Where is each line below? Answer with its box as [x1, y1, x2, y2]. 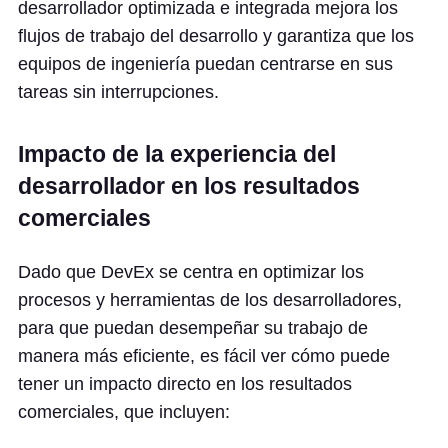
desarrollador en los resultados [18, 173, 360, 199]
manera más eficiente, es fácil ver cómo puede [18, 346, 390, 366]
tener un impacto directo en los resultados [18, 374, 352, 394]
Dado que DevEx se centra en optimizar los [18, 262, 364, 282]
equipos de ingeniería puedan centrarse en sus [18, 54, 393, 74]
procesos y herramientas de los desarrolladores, [18, 290, 402, 310]
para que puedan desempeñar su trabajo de [18, 318, 368, 338]
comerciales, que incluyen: [18, 402, 230, 422]
